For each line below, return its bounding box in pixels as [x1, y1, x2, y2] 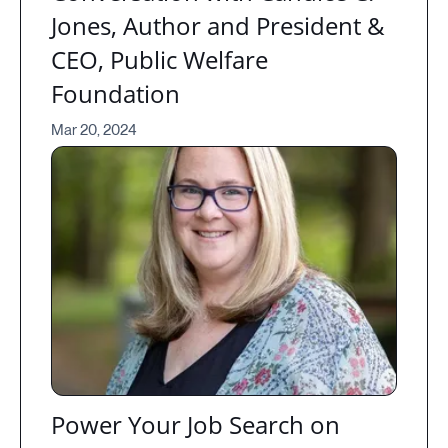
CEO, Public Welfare [51, 43, 268, 77]
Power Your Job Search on [51, 408, 340, 442]
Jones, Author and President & [51, 9, 385, 43]
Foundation [51, 77, 180, 111]
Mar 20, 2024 [51, 121, 137, 140]
